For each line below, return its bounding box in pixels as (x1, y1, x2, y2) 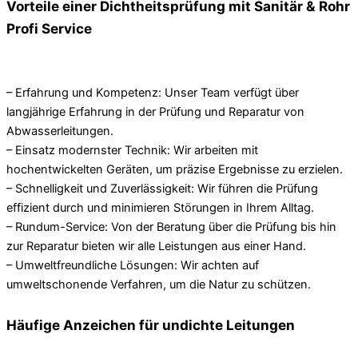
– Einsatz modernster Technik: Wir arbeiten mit (6, 142, 258, 157)
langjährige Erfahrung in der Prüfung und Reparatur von (6, 104, 304, 119)
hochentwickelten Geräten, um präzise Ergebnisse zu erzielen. (6, 161, 343, 177)
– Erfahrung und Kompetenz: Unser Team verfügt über (6, 85, 299, 100)
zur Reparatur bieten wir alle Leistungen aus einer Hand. (6, 238, 306, 253)
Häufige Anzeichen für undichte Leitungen (6, 316, 295, 334)
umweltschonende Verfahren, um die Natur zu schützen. (6, 276, 311, 292)
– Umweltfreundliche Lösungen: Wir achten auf (6, 257, 259, 272)
